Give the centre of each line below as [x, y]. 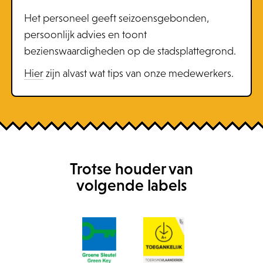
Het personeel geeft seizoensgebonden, [116, 18]
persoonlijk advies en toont [85, 35]
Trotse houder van [131, 169]
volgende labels [131, 185]
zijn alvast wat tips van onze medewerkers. [138, 73]
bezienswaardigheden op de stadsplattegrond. [130, 51]
